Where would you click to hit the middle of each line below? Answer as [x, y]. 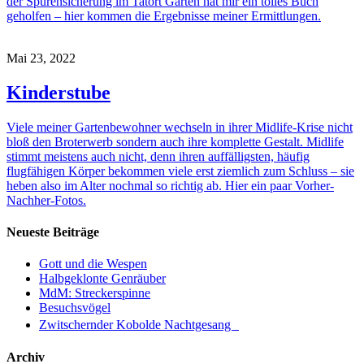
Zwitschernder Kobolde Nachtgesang [139, 325]
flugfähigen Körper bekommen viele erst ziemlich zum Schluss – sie [180, 171]
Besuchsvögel [75, 308]
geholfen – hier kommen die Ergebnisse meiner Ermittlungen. [164, 15]
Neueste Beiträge [53, 232]
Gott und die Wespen [93, 264]
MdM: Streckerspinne [95, 293]
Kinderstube [58, 92]
